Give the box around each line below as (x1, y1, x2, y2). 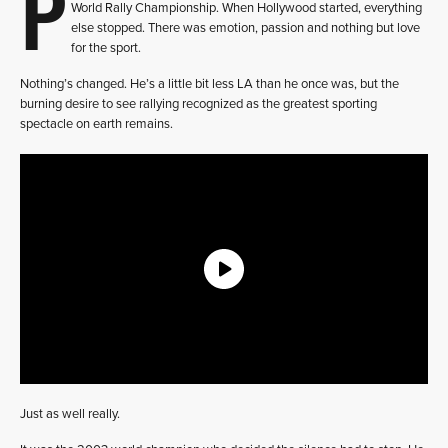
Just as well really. (20, 406, 120, 422)
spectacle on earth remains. (20, 116, 173, 132)
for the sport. (71, 40, 141, 56)
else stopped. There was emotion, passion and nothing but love (71, 20, 420, 36)
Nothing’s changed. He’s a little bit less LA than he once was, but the (20, 76, 399, 92)
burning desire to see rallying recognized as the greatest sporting (20, 96, 377, 112)
